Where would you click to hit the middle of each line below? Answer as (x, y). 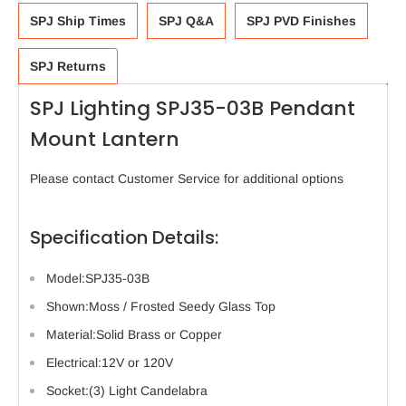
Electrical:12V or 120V (110, 362)
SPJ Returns (68, 66)
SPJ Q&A (186, 20)
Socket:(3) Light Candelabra (127, 390)
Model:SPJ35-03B (98, 278)
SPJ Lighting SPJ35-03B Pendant (193, 108)
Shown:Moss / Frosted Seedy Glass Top (161, 306)
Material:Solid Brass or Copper (134, 334)
